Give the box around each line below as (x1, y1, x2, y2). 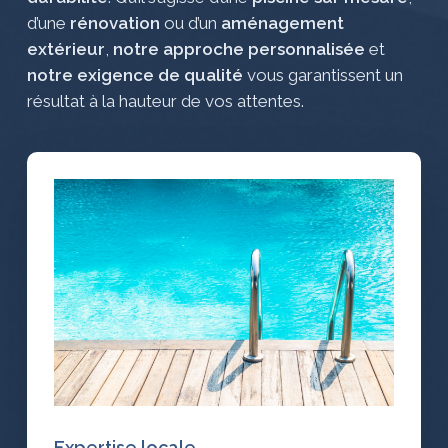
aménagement (220, 13, 344, 34)
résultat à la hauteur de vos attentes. (26, 91, 304, 112)
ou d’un (159, 13, 221, 34)
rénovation (69, 13, 160, 34)
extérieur (26, 39, 105, 60)
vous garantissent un (242, 65, 403, 86)
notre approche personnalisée (112, 39, 365, 60)
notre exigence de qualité (26, 65, 243, 86)
